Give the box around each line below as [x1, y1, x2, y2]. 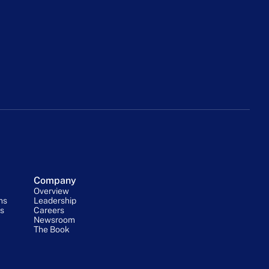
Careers [33, 205, 64, 215]
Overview [33, 186, 69, 196]
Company [33, 174, 76, 186]
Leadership [33, 195, 76, 205]
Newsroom [33, 214, 75, 225]
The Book [33, 224, 70, 234]
